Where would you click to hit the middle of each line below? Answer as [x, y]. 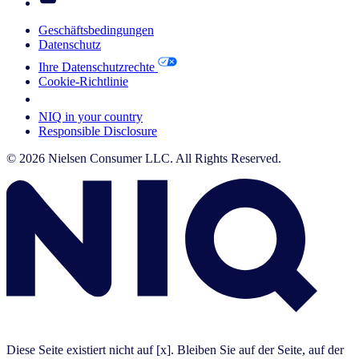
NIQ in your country [91, 117]
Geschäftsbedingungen [96, 30]
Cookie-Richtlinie [83, 82]
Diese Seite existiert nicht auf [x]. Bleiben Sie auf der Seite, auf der [175, 350]
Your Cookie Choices [93, 99]
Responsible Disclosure [98, 131]
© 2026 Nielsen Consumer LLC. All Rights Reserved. [144, 159]
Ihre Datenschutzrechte [98, 67]
